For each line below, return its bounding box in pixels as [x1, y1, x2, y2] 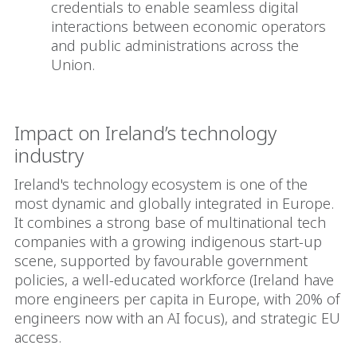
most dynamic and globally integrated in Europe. [14, 193, 334, 213]
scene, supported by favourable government [14, 250, 308, 270]
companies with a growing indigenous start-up [14, 231, 322, 251]
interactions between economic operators [51, 16, 326, 36]
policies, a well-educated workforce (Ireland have [14, 269, 334, 289]
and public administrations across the [51, 35, 299, 55]
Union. [51, 54, 95, 74]
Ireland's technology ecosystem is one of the [14, 174, 308, 194]
